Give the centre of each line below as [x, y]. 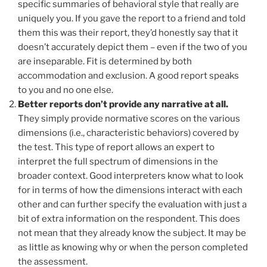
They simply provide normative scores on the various [129, 118]
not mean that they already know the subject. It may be [132, 233]
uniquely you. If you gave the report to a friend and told [132, 18]
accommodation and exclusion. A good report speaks [128, 75]
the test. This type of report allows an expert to [116, 147]
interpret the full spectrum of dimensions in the [118, 161]
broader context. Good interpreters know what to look [131, 176]
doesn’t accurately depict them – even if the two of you [133, 47]
